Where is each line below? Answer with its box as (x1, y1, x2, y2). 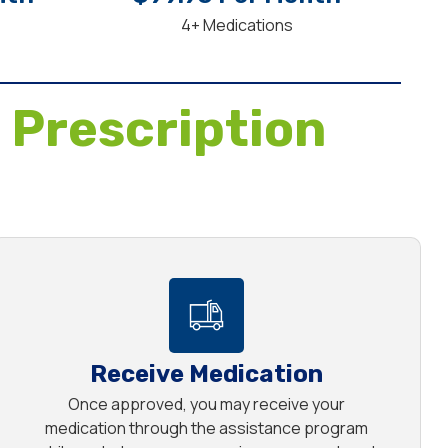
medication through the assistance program (44, 417, 368, 440)
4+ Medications (181, 14, 294, 37)
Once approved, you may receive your (67, 393, 345, 416)
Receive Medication (89, 360, 323, 389)
